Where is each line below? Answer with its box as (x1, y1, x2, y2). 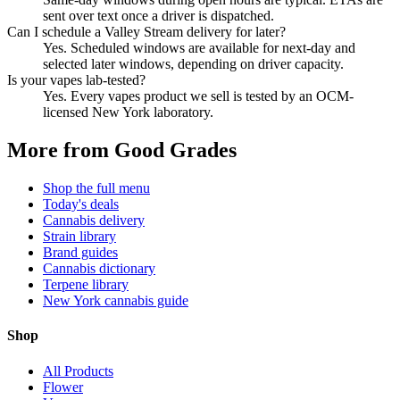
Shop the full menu (43, 180, 150, 196)
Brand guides (43, 245, 118, 261)
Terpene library (43, 277, 129, 293)
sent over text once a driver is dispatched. (43, 8, 274, 24)
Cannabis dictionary (43, 261, 155, 277)
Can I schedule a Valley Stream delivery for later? (7, 24, 286, 40)
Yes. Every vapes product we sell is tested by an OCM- (43, 88, 354, 104)
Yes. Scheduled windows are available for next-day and (43, 40, 355, 56)
